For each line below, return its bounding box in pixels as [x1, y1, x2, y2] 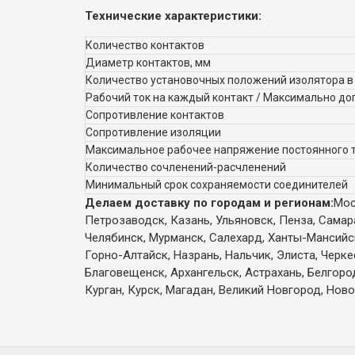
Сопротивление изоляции [86, 125, 221, 139]
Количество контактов [86, 38, 204, 52]
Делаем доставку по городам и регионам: [85, 195, 334, 210]
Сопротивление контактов [86, 108, 224, 121]
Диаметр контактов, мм [86, 55, 211, 69]
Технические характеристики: [85, 8, 261, 23]
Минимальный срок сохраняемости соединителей [86, 177, 348, 191]
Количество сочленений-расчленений [86, 160, 286, 174]
